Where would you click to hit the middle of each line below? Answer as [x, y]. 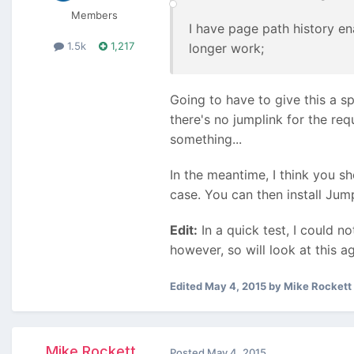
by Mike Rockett [309, 286]
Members [94, 15]
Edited [187, 286]
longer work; [226, 49]
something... [206, 139]
